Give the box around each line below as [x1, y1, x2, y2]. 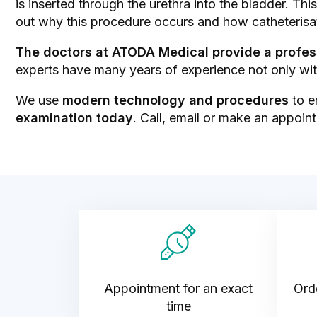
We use [16, 93, 62, 108]
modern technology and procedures [62, 93, 289, 108]
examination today [16, 110, 133, 125]
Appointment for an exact [104, 280, 253, 296]
